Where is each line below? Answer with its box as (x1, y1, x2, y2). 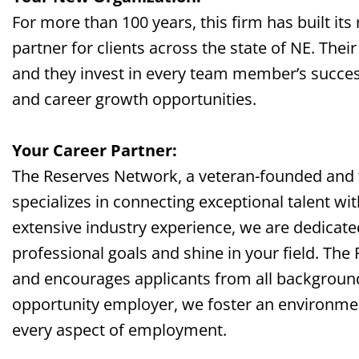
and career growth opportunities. (12, 88, 256, 110)
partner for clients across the (12, 37, 230, 58)
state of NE (230, 37, 311, 58)
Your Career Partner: (12, 139, 177, 161)
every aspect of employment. (12, 319, 227, 341)
